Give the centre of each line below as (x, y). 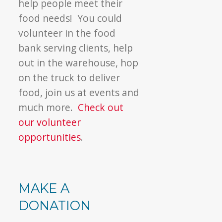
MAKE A (44, 188)
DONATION (55, 205)
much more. (48, 107)
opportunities (50, 137)
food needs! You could (70, 18)
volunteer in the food (67, 33)
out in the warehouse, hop (79, 62)
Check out (101, 107)
